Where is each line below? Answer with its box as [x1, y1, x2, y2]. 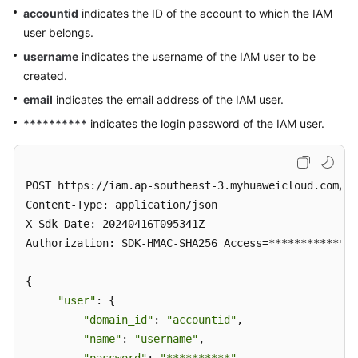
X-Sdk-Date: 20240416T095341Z [26, 217, 211, 231]
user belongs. [23, 26, 93, 40]
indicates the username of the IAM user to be [78, 50, 316, 64]
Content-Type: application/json [26, 198, 217, 212]
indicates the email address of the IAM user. [53, 93, 284, 107]
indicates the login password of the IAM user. [87, 117, 324, 131]
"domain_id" [83, 313, 153, 327]
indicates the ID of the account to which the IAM [78, 6, 332, 21]
